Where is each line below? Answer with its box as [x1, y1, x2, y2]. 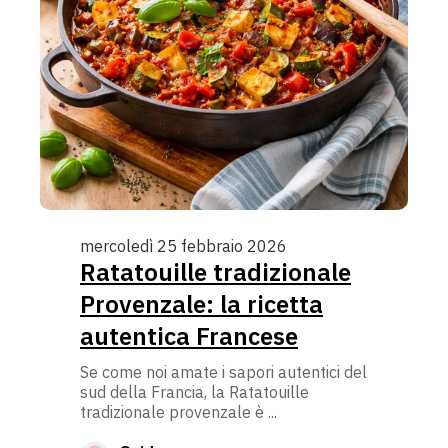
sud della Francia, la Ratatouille [80, 381, 309, 402]
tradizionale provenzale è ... [80, 401, 277, 422]
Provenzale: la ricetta [80, 287, 323, 320]
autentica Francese [80, 319, 298, 352]
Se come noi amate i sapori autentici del [80, 361, 367, 382]
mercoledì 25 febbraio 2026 [80, 235, 287, 256]
